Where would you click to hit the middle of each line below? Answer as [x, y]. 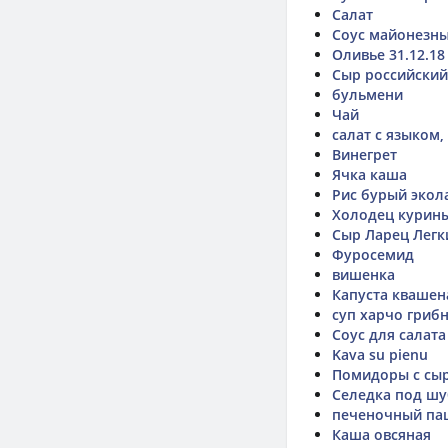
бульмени [367, 94]
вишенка [363, 274]
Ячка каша [369, 174]
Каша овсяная [381, 434]
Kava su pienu [380, 354]
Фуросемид [373, 254]
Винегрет [364, 154]
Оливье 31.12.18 [388, 54]
